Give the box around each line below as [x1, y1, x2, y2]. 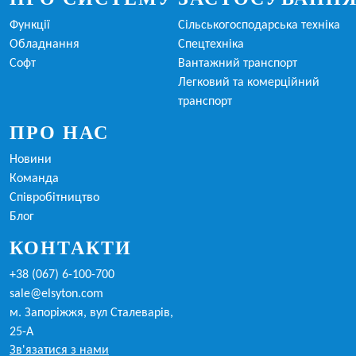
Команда [10, 172, 59, 185]
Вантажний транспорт [178, 57, 297, 70]
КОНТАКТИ [10, 238, 132, 258]
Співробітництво [10, 192, 99, 204]
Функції [10, 19, 50, 32]
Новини [10, 153, 52, 166]
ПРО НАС [10, 122, 109, 143]
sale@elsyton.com [10, 288, 103, 300]
